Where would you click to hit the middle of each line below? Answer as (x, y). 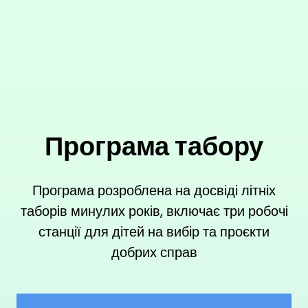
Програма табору (154, 146)
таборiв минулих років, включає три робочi (154, 211)
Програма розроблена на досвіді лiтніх (154, 191)
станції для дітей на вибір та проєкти (154, 232)
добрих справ (154, 253)
